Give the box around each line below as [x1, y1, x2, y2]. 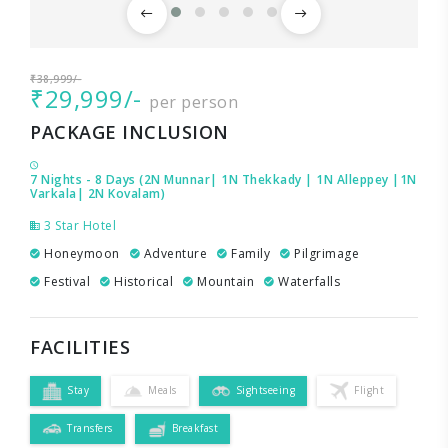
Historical [110, 272, 173, 290]
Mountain [193, 272, 254, 290]
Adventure [140, 244, 207, 262]
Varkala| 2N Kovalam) [30, 184, 165, 202]
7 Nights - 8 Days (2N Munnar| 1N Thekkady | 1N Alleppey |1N [30, 170, 417, 188]
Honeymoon [40, 244, 120, 262]
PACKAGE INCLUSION [30, 119, 229, 144]
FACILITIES [30, 334, 130, 359]
